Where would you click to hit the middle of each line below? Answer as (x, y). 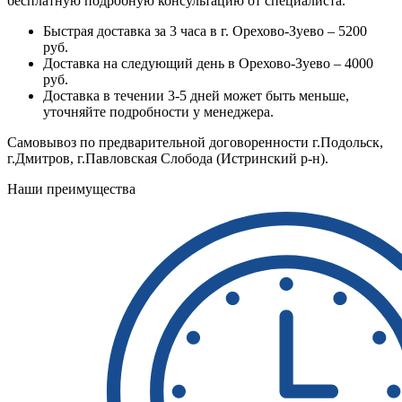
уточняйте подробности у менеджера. (158, 112)
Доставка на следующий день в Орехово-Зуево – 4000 (208, 64)
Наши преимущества (71, 189)
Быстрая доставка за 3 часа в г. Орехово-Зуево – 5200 (205, 31)
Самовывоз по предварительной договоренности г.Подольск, (195, 143)
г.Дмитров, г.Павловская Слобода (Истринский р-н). (168, 159)
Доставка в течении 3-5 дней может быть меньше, (196, 96)
